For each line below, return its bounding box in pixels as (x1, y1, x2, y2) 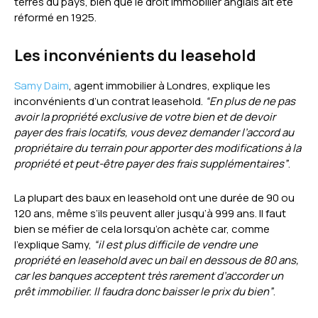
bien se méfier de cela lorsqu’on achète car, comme (14, 221, 270, 237)
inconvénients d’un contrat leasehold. (14, 94, 205, 109)
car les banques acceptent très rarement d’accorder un (14, 268, 283, 284)
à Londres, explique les (156, 78, 270, 94)
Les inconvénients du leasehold (14, 45, 256, 67)
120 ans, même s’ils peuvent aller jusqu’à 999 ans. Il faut (14, 206, 286, 221)
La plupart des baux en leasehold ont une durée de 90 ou (14, 190, 295, 206)
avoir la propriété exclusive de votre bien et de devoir (14, 109, 275, 125)
